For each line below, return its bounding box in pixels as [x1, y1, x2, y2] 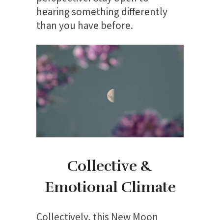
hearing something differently [36, 4, 167, 18]
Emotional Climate [44, 178, 176, 197]
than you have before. [36, 18, 133, 32]
